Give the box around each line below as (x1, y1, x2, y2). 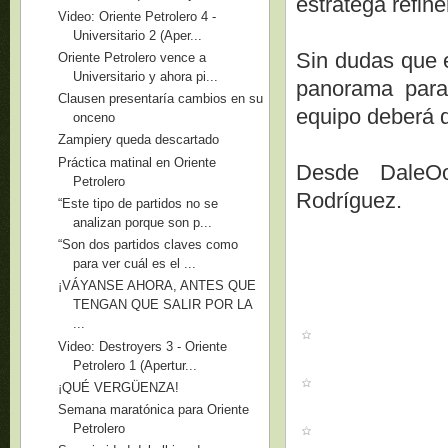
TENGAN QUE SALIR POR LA (73, 297, 253, 313)
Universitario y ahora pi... (73, 68, 219, 84)
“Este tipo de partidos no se (58, 195, 219, 211)
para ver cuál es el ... (73, 256, 197, 271)
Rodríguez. (296, 187, 403, 213)
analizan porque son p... (73, 214, 213, 230)
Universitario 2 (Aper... (73, 27, 203, 43)
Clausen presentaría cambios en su (58, 91, 264, 106)
